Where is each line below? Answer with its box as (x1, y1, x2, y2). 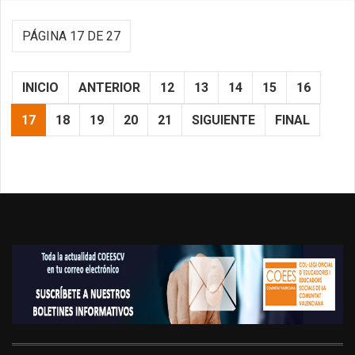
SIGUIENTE (192, 113, 255, 128)
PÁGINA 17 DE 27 (22, 29, 120, 44)
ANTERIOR (78, 80, 140, 96)
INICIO (22, 80, 59, 96)
